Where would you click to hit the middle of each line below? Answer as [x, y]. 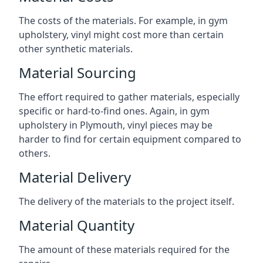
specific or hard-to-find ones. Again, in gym [114, 111]
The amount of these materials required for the [124, 249]
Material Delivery [75, 177]
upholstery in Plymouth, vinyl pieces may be [116, 125]
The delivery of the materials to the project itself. [127, 201]
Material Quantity [77, 225]
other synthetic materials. [76, 49]
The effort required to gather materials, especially [129, 97]
